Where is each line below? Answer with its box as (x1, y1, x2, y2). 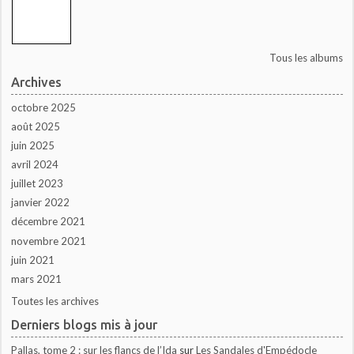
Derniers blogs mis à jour (11, 318, 158, 333)
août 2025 (11, 119, 61, 133)
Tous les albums (269, 51, 343, 65)
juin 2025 (11, 138, 55, 152)
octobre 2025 (11, 100, 77, 114)
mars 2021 (11, 272, 62, 285)
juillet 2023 (11, 177, 64, 190)
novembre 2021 (11, 234, 87, 247)
